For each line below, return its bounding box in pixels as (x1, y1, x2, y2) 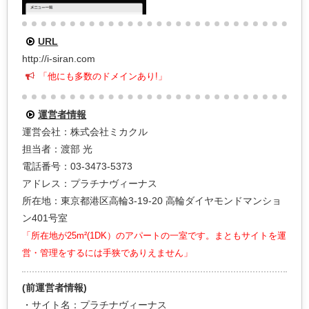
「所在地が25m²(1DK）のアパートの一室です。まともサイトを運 (22, 231, 286, 241)
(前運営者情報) (22, 283, 87, 293)
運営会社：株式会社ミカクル (22, 127, 148, 137)
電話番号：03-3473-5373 (22, 161, 132, 172)
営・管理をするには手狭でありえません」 (22, 248, 192, 258)
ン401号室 (22, 213, 68, 223)
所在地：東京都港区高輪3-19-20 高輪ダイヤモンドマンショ (22, 196, 281, 206)
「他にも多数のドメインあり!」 (38, 72, 167, 81)
